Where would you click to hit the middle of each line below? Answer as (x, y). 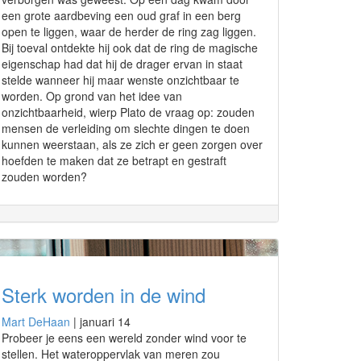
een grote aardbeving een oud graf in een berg (121, 15)
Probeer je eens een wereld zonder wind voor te (124, 338)
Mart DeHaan (36, 322)
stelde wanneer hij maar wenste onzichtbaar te (120, 80)
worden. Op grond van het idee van (92, 96)
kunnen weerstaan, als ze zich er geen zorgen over (132, 144)
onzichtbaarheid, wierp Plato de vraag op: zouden (128, 112)
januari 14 (105, 322)
